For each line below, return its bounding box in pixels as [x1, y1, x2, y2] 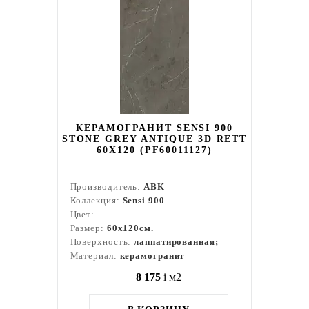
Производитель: [70, 181, 144, 192]
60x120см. [106, 223, 154, 233]
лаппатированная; [134, 237, 219, 247]
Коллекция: [70, 195, 123, 206]
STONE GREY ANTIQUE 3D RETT [61, 134, 248, 144]
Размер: [70, 223, 107, 233]
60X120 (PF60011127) [97, 145, 212, 155]
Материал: [70, 250, 120, 261]
